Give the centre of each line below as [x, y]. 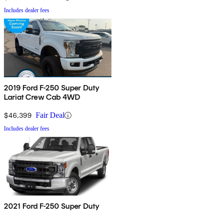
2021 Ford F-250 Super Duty [52, 206]
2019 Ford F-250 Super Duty [52, 88]
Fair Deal [50, 115]
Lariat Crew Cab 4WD [42, 97]
